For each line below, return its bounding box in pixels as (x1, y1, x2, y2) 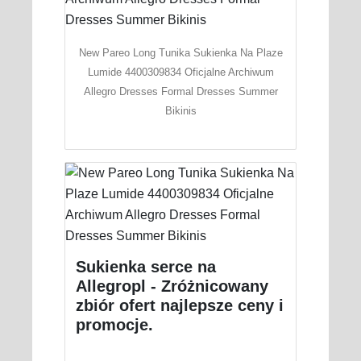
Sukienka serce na (75, 257, 216, 276)
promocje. (75, 315, 153, 334)
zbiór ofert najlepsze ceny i (75, 296, 284, 314)
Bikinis (164, 104, 197, 117)
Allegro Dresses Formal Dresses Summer (83, 85, 278, 98)
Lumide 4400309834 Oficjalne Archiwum (87, 65, 274, 78)
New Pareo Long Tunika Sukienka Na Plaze (78, 46, 283, 59)
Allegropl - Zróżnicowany (75, 276, 268, 295)
